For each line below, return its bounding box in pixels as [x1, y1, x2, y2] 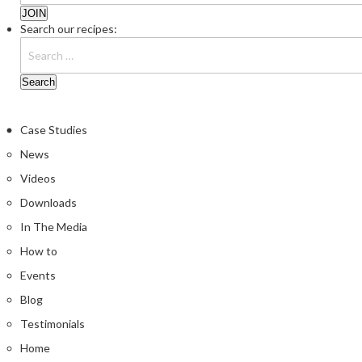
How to [20, 243, 57, 258]
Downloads [20, 195, 77, 209]
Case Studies [20, 122, 87, 137]
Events [20, 267, 56, 282]
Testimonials [20, 316, 85, 330]
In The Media [20, 219, 87, 234]
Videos [20, 170, 56, 185]
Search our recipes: [20, 21, 117, 36]
